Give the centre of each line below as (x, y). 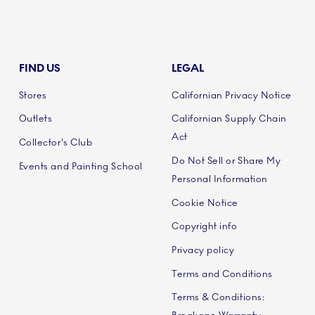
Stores (33, 95)
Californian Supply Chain (229, 119)
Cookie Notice (205, 203)
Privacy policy (203, 251)
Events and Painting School (81, 166)
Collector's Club (56, 143)
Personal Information (219, 179)
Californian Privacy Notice (231, 95)
